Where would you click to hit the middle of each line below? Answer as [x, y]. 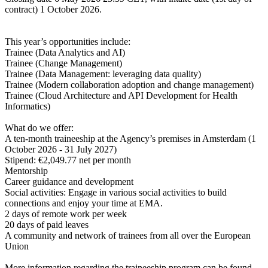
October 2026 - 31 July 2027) [62, 150]
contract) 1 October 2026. [54, 10]
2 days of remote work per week [67, 214]
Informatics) [29, 106]
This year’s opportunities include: [69, 42]
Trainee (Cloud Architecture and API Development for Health [121, 96]
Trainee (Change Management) [65, 63]
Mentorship [28, 171]
